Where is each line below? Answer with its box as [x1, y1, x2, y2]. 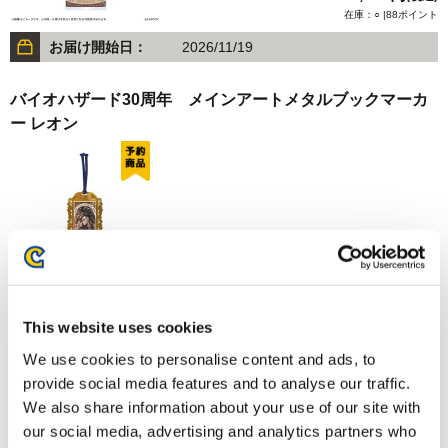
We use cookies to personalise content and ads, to [23, 350, 376, 368]
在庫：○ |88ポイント [344, 9, 438, 21]
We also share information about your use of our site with [23, 398, 421, 416]
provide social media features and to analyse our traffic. [23, 374, 411, 392]
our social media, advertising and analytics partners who [23, 422, 416, 440]
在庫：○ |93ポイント [344, 278, 438, 290]
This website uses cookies [23, 318, 213, 336]
